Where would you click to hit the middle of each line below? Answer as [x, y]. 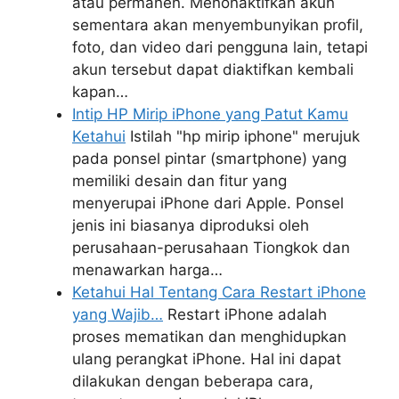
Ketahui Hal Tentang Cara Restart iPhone [219, 293]
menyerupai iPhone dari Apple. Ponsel [208, 204]
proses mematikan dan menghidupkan [209, 337]
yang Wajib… [118, 315]
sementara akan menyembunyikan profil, [218, 25]
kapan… [100, 92]
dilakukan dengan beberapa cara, [193, 382]
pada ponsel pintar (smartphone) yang [209, 159]
